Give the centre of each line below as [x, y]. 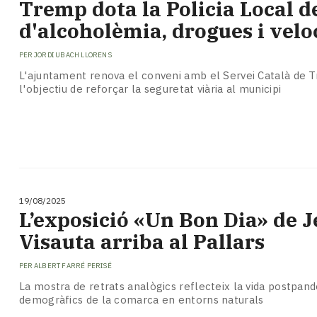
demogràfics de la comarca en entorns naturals [142, 299]
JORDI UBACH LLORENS [73, 55]
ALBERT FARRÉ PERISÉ [73, 266]
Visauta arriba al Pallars [142, 241]
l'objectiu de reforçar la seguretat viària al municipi [150, 88]
